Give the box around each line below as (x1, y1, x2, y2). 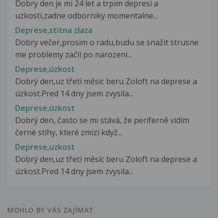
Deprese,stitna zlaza (15, 24, 92, 36)
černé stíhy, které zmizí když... (15, 127, 122, 138)
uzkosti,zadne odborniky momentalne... (15, 10, 158, 21)
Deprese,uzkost (15, 142, 75, 153)
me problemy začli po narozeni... (15, 49, 132, 60)
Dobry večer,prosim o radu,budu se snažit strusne (15, 36, 199, 48)
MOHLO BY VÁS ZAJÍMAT (7, 205, 94, 215)
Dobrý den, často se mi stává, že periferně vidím (15, 115, 189, 126)
